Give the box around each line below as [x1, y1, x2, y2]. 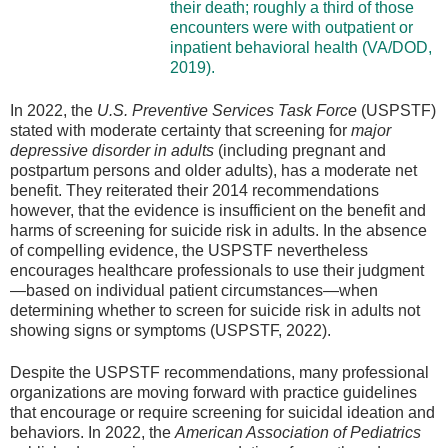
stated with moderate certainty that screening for [10, 121, 351, 139]
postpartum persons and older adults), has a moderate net [10, 161, 417, 179]
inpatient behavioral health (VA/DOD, [170, 39, 432, 57]
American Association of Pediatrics [175, 424, 421, 442]
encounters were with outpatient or [170, 19, 413, 37]
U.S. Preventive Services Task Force [97, 101, 357, 119]
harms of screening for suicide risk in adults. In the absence [10, 221, 427, 239]
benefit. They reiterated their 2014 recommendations [10, 181, 379, 199]
